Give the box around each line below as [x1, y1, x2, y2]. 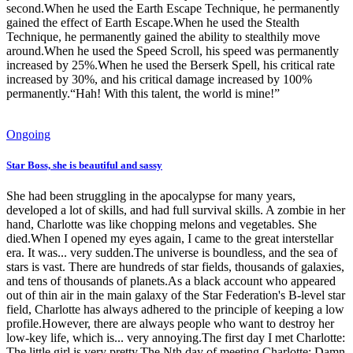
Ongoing [6, 127, 50, 141]
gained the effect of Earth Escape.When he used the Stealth [6, 15, 299, 29]
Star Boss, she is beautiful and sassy [6, 158, 162, 171]
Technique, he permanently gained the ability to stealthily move [6, 29, 320, 43]
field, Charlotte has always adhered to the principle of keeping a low [6, 302, 344, 316]
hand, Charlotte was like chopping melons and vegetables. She [6, 217, 317, 231]
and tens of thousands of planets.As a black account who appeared [6, 273, 336, 288]
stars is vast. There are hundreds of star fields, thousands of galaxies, [6, 259, 344, 273]
